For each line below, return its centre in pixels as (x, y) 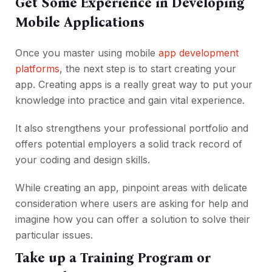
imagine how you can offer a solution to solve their (133, 219)
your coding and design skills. (83, 160)
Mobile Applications (80, 22)
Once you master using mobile (87, 53)
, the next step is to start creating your (148, 69)
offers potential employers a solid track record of (129, 144)
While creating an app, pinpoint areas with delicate (131, 188)
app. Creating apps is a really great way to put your (134, 85)
